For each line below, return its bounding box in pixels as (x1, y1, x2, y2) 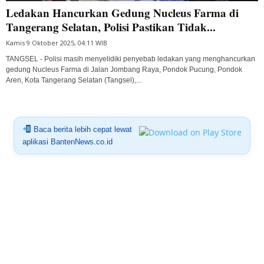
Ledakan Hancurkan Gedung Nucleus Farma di (6, 4, 239, 21)
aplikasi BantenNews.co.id (22, 137, 113, 146)
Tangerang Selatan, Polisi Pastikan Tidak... (6, 18, 216, 35)
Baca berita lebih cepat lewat (31, 124, 132, 134)
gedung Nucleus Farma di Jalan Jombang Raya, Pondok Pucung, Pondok (6, 65, 242, 74)
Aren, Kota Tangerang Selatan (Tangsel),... (6, 75, 141, 84)
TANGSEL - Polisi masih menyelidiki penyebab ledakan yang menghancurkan (6, 54, 255, 63)
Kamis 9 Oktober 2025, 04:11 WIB (6, 38, 107, 47)
